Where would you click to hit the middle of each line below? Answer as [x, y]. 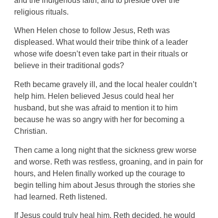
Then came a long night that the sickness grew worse [106, 150]
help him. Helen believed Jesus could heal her [94, 96]
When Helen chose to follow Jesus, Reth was [92, 31]
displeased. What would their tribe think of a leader [101, 42]
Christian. [32, 131]
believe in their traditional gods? [69, 66]
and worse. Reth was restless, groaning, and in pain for [109, 162]
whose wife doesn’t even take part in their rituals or [101, 54]
